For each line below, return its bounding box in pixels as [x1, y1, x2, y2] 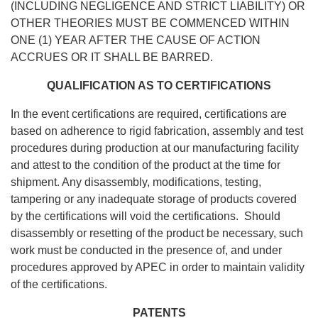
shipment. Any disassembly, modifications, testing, [11, 176, 261, 189]
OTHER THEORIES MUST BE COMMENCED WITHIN [11, 17, 290, 30]
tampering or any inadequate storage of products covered [11, 193, 297, 206]
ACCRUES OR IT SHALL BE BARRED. [11, 51, 213, 64]
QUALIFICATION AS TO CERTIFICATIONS [47, 79, 271, 92]
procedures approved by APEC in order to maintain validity [11, 261, 305, 274]
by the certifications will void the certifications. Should [11, 210, 280, 223]
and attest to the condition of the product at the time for [11, 159, 280, 172]
